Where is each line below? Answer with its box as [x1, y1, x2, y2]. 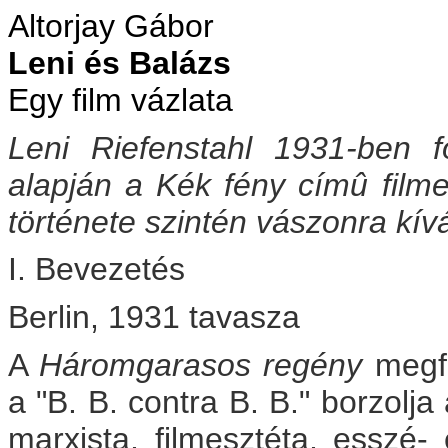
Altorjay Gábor [8, 8, 214, 44]
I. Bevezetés [8, 251, 185, 288]
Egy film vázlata [8, 82, 233, 118]
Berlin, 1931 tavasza [8, 298, 300, 335]
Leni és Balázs [8, 45, 231, 81]
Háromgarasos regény [39, 346, 363, 383]
